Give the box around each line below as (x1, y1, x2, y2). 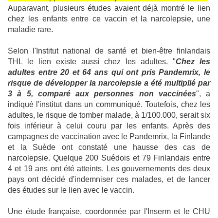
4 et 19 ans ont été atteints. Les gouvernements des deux (8, 164, 210, 173)
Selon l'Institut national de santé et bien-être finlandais (8, 47, 210, 55)
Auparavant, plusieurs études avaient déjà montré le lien (8, 4, 210, 12)
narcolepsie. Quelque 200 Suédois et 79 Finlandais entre (8, 154, 210, 162)
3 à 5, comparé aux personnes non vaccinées (8, 90, 196, 98)
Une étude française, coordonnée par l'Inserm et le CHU (8, 207, 210, 216)
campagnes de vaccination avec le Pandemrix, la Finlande (8, 132, 210, 141)
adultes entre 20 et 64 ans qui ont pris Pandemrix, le (8, 68, 210, 76)
